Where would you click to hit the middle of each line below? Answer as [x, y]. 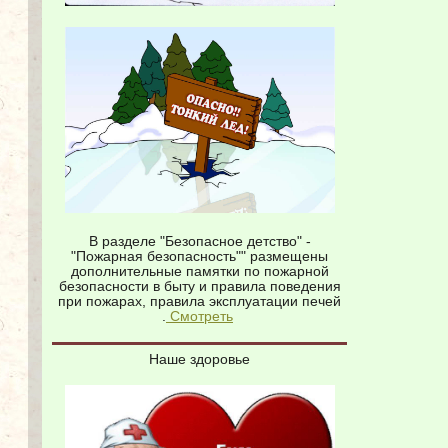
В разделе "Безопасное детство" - [199, 242]
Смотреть [199, 317]
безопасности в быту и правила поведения [199, 287]
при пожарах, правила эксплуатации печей [199, 302]
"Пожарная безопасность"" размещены [199, 257]
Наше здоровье [199, 359]
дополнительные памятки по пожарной [199, 272]
